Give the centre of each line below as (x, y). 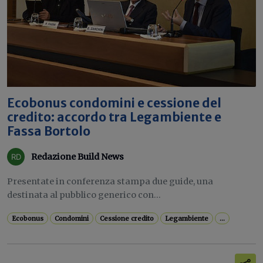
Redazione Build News (77, 156)
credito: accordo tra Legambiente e (114, 117)
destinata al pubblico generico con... (84, 195)
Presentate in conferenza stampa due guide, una (110, 181)
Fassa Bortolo (49, 131)
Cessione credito (127, 218)
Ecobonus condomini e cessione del (114, 103)
